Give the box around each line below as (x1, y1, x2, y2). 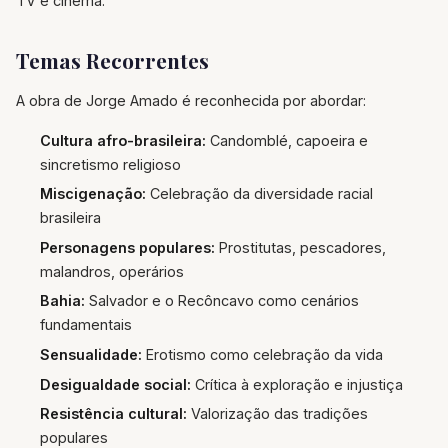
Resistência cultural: (40, 405, 187, 423)
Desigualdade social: (40, 375, 191, 393)
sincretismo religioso (40, 155, 181, 173)
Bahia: (40, 292, 85, 310)
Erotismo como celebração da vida (142, 345, 383, 363)
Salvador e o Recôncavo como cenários (85, 292, 359, 310)
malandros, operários (40, 262, 184, 280)
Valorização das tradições (187, 405, 368, 423)
